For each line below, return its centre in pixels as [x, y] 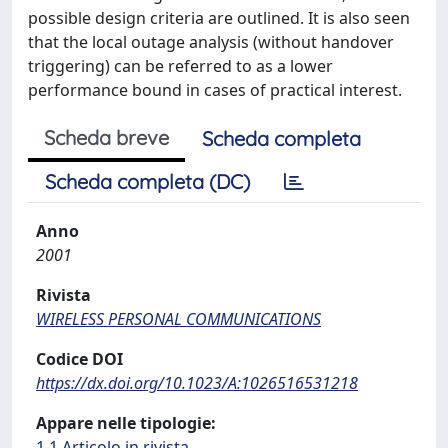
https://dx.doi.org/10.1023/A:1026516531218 [197, 383]
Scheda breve [106, 137]
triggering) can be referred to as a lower [180, 66]
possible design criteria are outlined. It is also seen [219, 18]
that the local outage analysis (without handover [211, 42]
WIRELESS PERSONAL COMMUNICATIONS [178, 319]
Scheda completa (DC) [147, 181]
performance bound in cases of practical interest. [215, 90]
